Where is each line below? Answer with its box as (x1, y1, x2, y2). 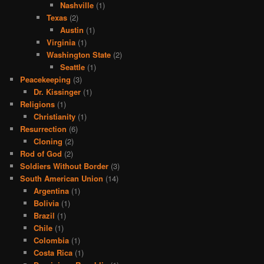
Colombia (33, 234, 69, 246)
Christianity (33, 110, 75, 122)
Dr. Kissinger (33, 85, 81, 97)
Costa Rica (33, 246, 72, 258)
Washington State (47, 48, 111, 60)
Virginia (47, 36, 76, 48)
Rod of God (20, 147, 62, 159)
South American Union (20, 172, 104, 184)
